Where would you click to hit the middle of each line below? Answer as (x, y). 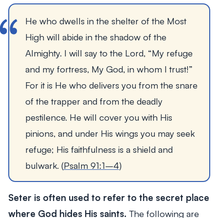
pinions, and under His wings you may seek (110, 133)
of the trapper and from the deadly (94, 101)
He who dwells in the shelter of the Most (106, 20)
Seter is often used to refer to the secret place (109, 198)
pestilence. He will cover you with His (99, 117)
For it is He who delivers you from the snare (111, 85)
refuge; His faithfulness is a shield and (99, 149)
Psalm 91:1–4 (91, 165)
